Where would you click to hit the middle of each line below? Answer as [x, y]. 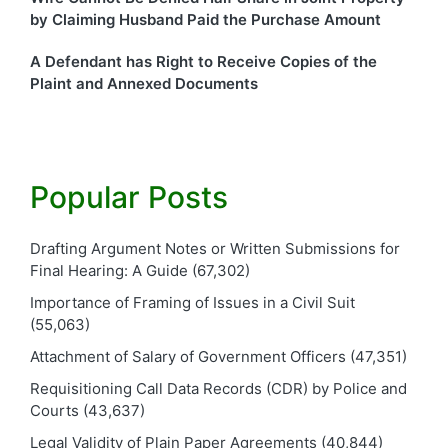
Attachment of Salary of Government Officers [188, 357]
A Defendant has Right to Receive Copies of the [203, 62]
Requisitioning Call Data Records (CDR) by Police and [218, 389]
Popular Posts [129, 196]
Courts [54, 411]
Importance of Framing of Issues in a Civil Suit [192, 303]
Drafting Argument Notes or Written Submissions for [215, 249]
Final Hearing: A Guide [109, 271]
